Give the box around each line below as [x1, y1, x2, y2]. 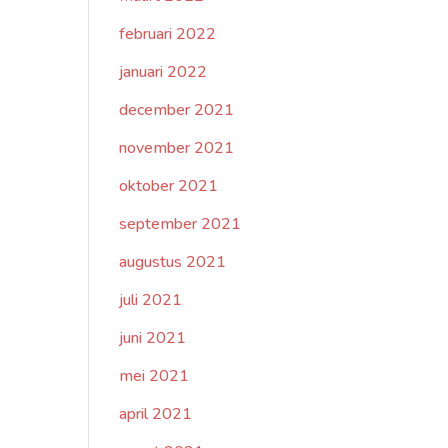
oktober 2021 [119, 175, 219, 197]
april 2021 [119, 403, 193, 425]
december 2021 [119, 99, 235, 121]
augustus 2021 [119, 251, 227, 273]
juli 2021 [119, 289, 183, 311]
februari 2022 [119, 23, 217, 45]
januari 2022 [119, 61, 208, 83]
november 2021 [119, 137, 235, 159]
